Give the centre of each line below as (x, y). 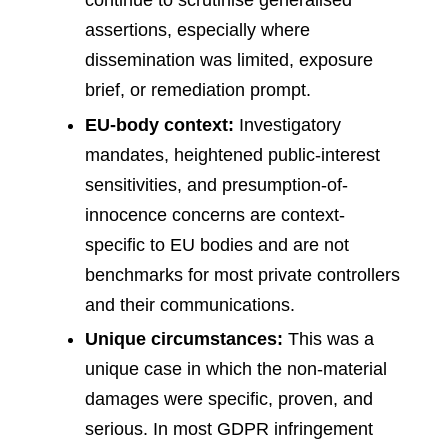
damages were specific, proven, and (229, 399)
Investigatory (287, 124)
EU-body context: (159, 124)
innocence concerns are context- (215, 214)
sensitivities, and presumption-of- (216, 184)
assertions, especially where (197, 30)
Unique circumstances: (184, 339)
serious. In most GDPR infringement (229, 429)
